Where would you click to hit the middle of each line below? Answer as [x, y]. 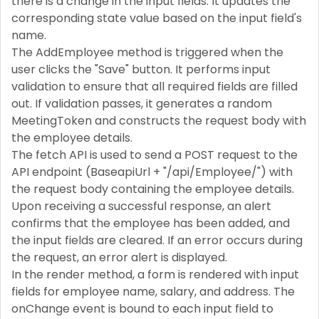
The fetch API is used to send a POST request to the [155, 155]
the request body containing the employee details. [153, 189]
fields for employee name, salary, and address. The [153, 291]
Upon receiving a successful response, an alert [141, 206]
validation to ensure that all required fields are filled [155, 86]
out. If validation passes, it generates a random [142, 103]
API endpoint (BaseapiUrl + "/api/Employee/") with [152, 172]
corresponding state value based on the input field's [157, 18]
